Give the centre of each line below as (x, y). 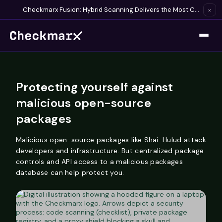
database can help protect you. (70, 172)
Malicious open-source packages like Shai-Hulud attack (111, 140)
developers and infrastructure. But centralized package (110, 151)
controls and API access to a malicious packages (100, 162)
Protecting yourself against (95, 87)
